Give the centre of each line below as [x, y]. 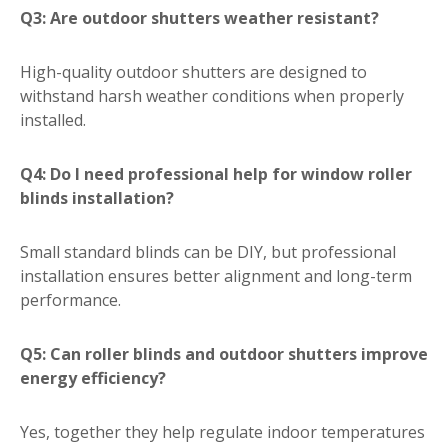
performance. [70, 300]
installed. [53, 120]
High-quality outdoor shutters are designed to [193, 72]
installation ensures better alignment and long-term [216, 276]
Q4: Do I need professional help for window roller [216, 174]
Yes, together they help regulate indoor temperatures [222, 432]
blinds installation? [97, 198]
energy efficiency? [93, 378]
